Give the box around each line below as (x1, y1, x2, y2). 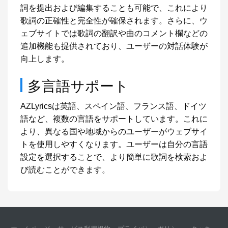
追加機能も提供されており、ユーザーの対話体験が (20, 42, 208, 50)
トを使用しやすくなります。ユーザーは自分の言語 (20, 140, 208, 149)
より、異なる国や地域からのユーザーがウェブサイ (20, 127, 208, 136)
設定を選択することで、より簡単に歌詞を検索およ (20, 153, 208, 161)
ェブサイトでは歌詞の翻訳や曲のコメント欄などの (20, 29, 208, 38)
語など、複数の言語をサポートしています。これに (20, 115, 208, 123)
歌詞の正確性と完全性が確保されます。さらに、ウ (20, 16, 208, 25)
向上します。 (20, 54, 69, 63)
